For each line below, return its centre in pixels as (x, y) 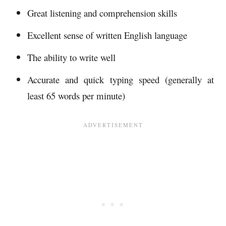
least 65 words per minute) (76, 95)
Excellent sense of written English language (107, 35)
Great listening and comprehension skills (102, 13)
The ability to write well (71, 57)
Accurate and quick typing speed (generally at (121, 79)
